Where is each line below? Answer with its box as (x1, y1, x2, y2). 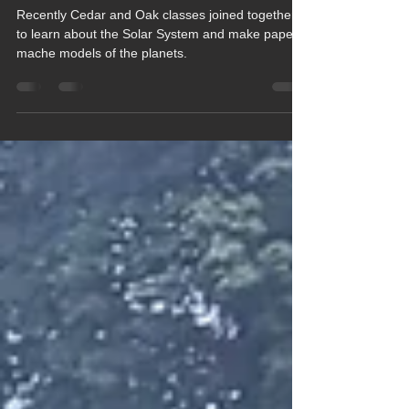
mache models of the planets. (16, 82, 187, 97)
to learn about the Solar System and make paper (16, 63, 298, 78)
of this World (16, 7, 133, 31)
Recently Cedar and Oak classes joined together (16, 44, 296, 58)
